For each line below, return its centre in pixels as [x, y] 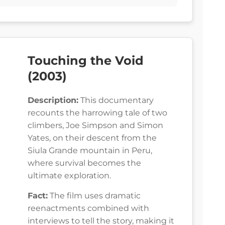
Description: [53, 100]
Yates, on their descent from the [92, 138]
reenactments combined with [88, 208]
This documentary [116, 100]
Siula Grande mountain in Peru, [90, 151]
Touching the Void [86, 61]
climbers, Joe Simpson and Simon [95, 126]
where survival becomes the [84, 163]
